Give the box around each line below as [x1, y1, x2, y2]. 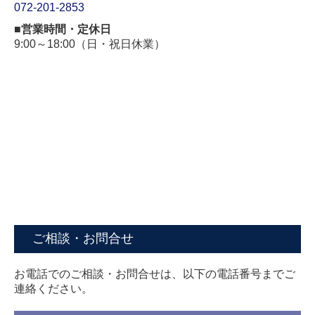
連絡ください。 [14, 282, 93, 295]
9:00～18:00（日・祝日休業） [14, 37, 165, 50]
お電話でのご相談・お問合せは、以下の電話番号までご [14, 267, 295, 280]
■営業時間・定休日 [14, 22, 111, 35]
